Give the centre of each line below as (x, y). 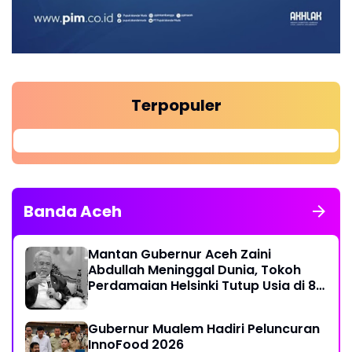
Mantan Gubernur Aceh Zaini (180, 254)
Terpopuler (176, 105)
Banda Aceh (73, 211)
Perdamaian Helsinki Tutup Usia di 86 (206, 285)
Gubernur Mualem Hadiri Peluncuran (204, 328)
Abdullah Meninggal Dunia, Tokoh (194, 269)
